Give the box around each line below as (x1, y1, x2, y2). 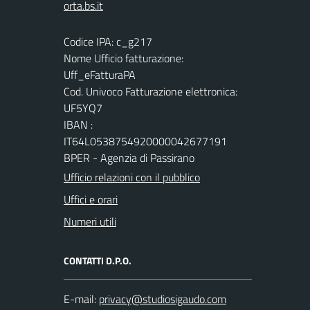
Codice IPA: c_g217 (64, 33, 152, 50)
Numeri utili (64, 213, 116, 230)
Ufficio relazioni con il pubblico (64, 169, 200, 185)
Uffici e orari (64, 191, 118, 208)
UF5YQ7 (64, 100, 102, 116)
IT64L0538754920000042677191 (64, 133, 227, 149)
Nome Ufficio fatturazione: (64, 50, 183, 66)
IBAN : (64, 116, 93, 133)
